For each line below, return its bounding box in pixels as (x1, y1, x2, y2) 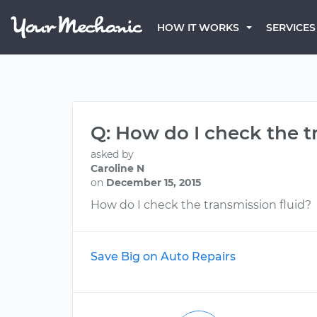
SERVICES (266, 21, 316, 34)
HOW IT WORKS (157, 21, 239, 34)
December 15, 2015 (106, 176, 201, 189)
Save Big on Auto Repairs (91, 250, 236, 263)
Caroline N (91, 162, 144, 175)
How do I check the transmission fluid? (91, 198, 311, 212)
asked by (91, 148, 134, 161)
